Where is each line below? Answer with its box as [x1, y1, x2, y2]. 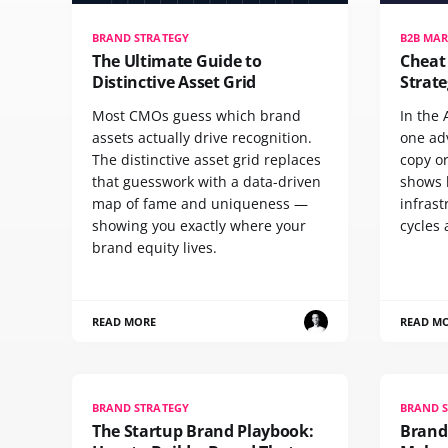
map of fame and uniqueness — [92, 194, 308, 214]
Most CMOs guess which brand [92, 106, 301, 126]
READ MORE [92, 314, 157, 330]
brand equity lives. [92, 238, 217, 258]
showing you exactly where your [92, 216, 306, 236]
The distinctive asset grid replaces [92, 150, 321, 170]
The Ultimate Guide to [92, 50, 262, 73]
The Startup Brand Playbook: [92, 420, 314, 443]
